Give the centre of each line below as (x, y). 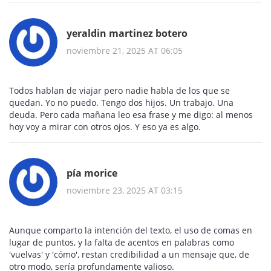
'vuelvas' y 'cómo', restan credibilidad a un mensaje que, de (129, 255)
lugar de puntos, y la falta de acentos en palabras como (122, 243)
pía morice (92, 173)
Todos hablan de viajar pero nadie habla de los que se (119, 91)
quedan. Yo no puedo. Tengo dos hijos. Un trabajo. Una (121, 103)
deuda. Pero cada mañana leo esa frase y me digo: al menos (131, 115)
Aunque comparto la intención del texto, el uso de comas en (131, 230)
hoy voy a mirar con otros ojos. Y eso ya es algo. (105, 127)
